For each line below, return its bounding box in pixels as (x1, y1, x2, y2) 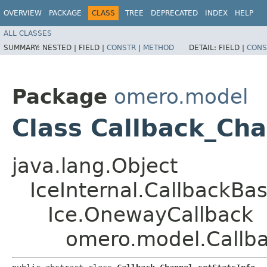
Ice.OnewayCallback (48, 202, 253, 226)
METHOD (143, 43, 174, 52)
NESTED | (42, 43, 79, 52)
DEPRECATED (151, 9, 198, 17)
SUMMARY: (4, 43, 42, 52)
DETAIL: (189, 43, 219, 52)
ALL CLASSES (4, 29, 52, 38)
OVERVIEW (4, 9, 42, 17)
